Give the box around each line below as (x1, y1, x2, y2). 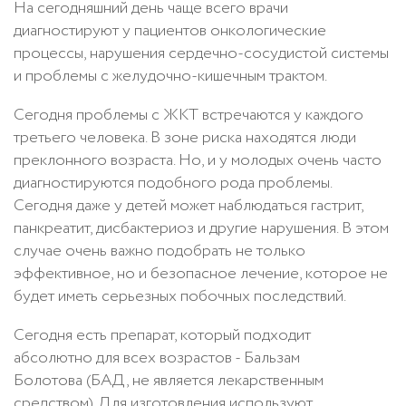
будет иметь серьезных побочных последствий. (14, 284, 346, 308)
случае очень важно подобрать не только (14, 238, 305, 263)
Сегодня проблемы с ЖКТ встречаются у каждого (14, 102, 363, 127)
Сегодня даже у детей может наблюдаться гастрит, (14, 193, 363, 217)
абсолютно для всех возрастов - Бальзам (14, 345, 300, 370)
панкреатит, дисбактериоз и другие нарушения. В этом (14, 216, 389, 240)
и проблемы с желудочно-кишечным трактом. (14, 63, 327, 88)
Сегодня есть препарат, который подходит (14, 323, 311, 347)
